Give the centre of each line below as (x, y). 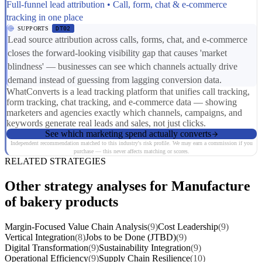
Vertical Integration (40, 237)
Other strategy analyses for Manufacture (127, 186)
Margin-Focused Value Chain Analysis (76, 227)
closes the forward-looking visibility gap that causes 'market (117, 53)
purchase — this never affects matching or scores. (132, 151)
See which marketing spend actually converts (128, 134)
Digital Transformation (46, 248)
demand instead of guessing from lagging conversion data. (115, 80)
